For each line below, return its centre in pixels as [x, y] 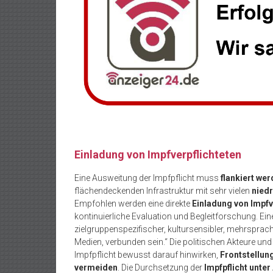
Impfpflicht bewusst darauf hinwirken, [147, 254]
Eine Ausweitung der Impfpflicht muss [147, 178]
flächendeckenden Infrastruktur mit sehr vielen [163, 190]
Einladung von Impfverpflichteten [158, 154]
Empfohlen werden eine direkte [133, 203]
